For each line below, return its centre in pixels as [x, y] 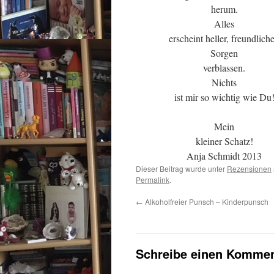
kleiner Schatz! [224, 141]
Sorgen [224, 53]
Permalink [153, 180]
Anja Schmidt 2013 [224, 156]
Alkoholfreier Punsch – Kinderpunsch [206, 202]
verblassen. [224, 68]
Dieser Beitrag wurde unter [181, 168]
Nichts [224, 82]
